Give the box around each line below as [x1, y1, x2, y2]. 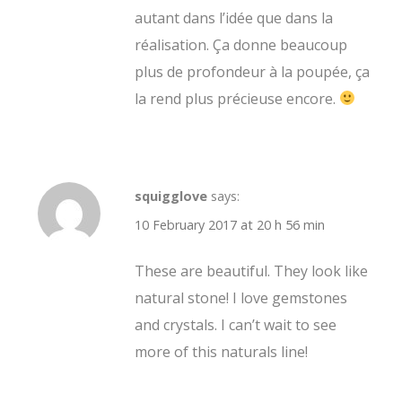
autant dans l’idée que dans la [135, 7, 333, 28]
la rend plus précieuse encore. [135, 88, 339, 109]
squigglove [135, 187, 207, 205]
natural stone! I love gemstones [135, 287, 347, 308]
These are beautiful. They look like [135, 260, 368, 281]
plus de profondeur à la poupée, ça [135, 61, 370, 82]
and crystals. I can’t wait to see [135, 314, 336, 335]
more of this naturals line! [135, 341, 308, 362]
